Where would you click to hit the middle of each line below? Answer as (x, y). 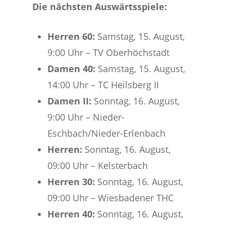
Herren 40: (73, 214)
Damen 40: (72, 69)
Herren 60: (73, 36)
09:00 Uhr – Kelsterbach (98, 165)
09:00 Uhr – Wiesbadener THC (111, 198)
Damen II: (71, 101)
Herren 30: (73, 182)
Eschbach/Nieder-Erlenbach (107, 133)
